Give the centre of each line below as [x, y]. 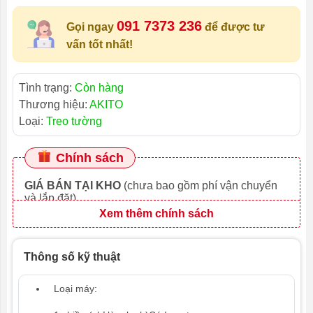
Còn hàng [99, 87]
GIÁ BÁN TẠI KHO [73, 185]
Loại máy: [75, 288]
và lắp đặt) [50, 198]
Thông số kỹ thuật [72, 256]
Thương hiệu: [54, 104]
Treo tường [74, 121]
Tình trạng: [47, 87]
